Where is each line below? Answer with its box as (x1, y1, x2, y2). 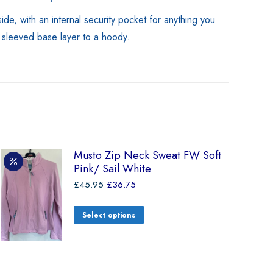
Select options (82, 210, 135, 221)
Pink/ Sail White (74, 161, 151, 177)
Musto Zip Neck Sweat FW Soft (74, 147, 221, 163)
